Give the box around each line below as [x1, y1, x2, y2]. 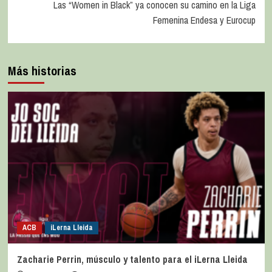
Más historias [7, 62, 76, 79]
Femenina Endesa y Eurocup [152, 13, 256, 27]
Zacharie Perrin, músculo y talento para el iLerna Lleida [16, 252, 248, 266]
